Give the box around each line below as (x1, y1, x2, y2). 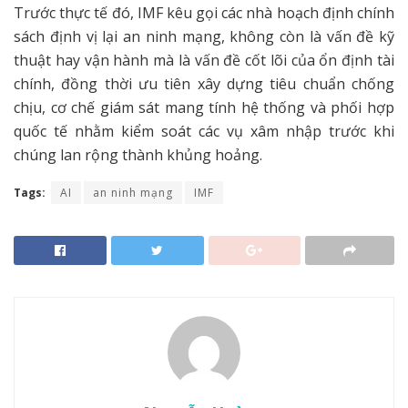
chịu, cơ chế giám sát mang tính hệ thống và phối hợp (14, 97, 394, 118)
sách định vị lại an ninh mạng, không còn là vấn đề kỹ (14, 26, 394, 47)
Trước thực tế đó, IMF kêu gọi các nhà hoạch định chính (14, 3, 394, 24)
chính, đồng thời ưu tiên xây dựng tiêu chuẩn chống (14, 74, 394, 95)
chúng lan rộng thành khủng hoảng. (14, 145, 262, 166)
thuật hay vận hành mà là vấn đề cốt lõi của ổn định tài (14, 50, 394, 71)
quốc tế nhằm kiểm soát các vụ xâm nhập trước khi (14, 121, 394, 142)
